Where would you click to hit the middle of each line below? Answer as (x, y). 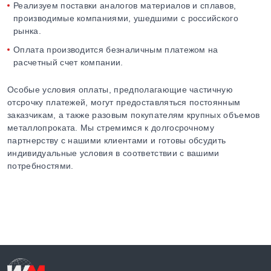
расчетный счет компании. (68, 62)
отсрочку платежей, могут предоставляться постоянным (124, 102)
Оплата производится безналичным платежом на (116, 50)
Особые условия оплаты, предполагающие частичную (120, 90)
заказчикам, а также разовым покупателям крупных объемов (134, 115)
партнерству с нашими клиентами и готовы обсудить (117, 140)
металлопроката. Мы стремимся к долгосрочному (111, 128)
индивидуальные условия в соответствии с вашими (113, 153)
